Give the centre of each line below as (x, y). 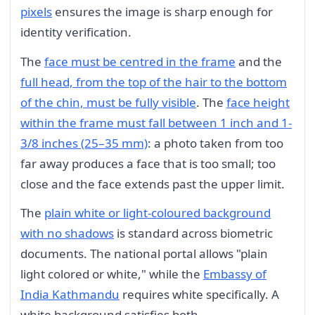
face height (258, 102)
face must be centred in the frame (140, 61)
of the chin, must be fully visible (108, 102)
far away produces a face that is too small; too (148, 163)
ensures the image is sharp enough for (162, 11)
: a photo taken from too (216, 143)
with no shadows (67, 233)
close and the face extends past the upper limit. (153, 184)
